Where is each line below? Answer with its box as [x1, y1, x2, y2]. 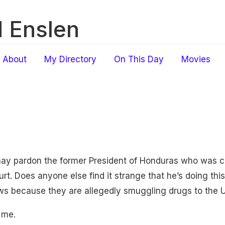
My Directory [44, 54, 96, 64]
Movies [181, 54, 210, 64]
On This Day [114, 54, 164, 64]
